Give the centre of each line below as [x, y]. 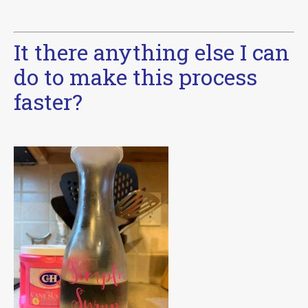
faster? [48, 101]
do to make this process [135, 76]
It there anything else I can [152, 52]
